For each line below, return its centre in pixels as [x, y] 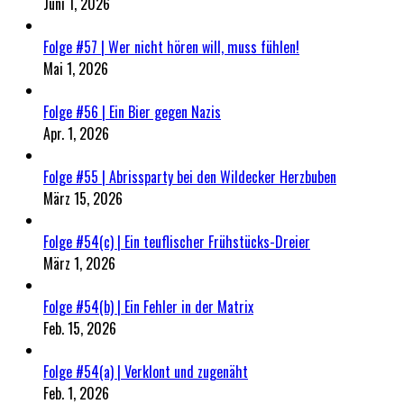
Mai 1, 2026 [76, 68]
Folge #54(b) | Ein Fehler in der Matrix [148, 306]
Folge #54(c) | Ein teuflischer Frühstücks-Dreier [177, 241]
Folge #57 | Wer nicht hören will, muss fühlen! [171, 46]
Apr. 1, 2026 [76, 133]
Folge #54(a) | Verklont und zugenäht [146, 371]
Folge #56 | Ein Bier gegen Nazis [132, 111]
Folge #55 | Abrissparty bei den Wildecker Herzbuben [190, 176]
